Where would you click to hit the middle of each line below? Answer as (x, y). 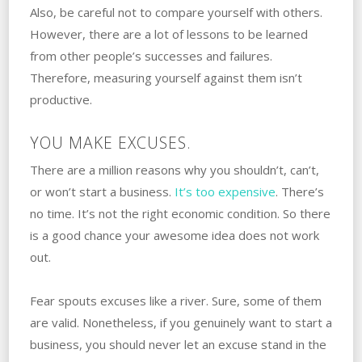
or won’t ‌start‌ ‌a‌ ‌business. (102, 191)
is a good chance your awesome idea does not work (174, 235)
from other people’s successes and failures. (151, 55)
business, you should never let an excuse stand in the (178, 344)
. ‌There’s (299, 191)
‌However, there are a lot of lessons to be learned (168, 34)
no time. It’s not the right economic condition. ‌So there (180, 213)
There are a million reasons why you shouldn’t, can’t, (174, 169)
